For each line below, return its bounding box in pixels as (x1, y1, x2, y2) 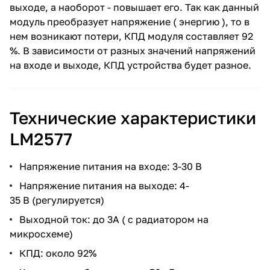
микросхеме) (10, 227, 73, 240)
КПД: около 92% (19, 246, 96, 259)
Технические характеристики (10, 107, 256, 128)
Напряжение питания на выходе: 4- (19, 179, 189, 192)
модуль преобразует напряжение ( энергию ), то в (10, 15, 250, 28)
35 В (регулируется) (10, 193, 104, 206)
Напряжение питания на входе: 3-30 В (19, 160, 202, 172)
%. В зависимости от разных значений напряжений (10, 44, 256, 57)
